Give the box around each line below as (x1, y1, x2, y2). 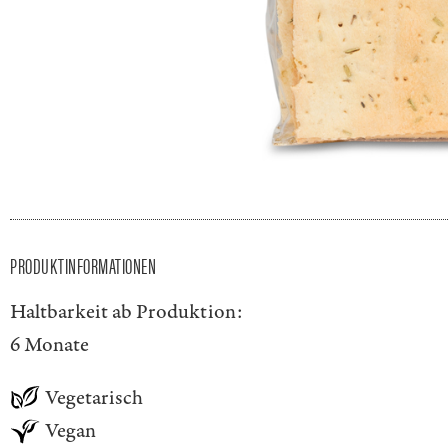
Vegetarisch (45, 384, 143, 412)
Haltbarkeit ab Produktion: (10, 298, 243, 326)
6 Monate (10, 331, 89, 359)
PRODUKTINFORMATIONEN (10, 250, 156, 280)
